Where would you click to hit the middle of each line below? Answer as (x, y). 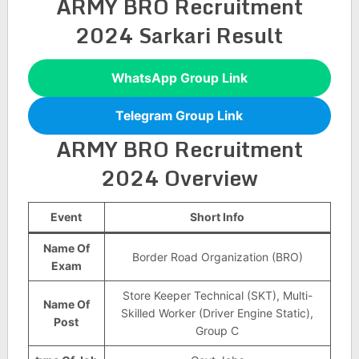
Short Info (218, 217)
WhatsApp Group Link (179, 78)
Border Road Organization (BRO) (217, 257)
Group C (218, 331)
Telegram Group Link (179, 115)
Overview (208, 178)
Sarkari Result (211, 35)
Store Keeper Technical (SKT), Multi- (217, 295)
